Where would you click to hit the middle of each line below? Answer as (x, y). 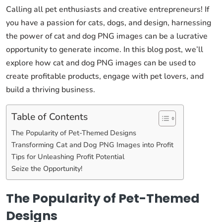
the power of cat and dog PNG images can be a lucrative (107, 36)
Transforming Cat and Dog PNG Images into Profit (92, 145)
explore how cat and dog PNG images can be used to (101, 63)
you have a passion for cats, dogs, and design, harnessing (109, 23)
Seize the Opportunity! (47, 168)
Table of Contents (50, 117)
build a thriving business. (51, 90)
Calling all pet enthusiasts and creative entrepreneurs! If (108, 9)
